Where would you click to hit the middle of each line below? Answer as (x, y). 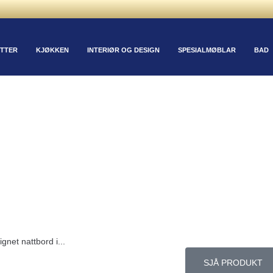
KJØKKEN (52, 50)
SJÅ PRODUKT (233, 263)
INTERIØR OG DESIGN (123, 50)
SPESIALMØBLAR (207, 50)
